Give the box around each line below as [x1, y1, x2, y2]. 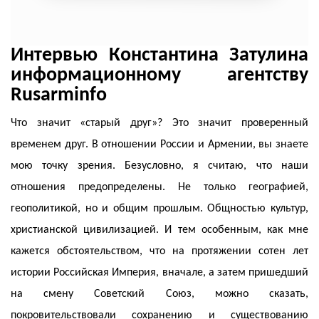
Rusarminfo [11, 85, 107, 106]
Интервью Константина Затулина [11, 46, 308, 66]
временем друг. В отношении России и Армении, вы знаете [11, 139, 308, 151]
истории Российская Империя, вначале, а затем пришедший [11, 267, 308, 279]
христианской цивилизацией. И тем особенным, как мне [11, 224, 308, 236]
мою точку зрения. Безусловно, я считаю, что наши [11, 160, 308, 172]
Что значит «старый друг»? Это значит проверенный [11, 117, 308, 130]
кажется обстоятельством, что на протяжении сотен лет [11, 246, 308, 258]
